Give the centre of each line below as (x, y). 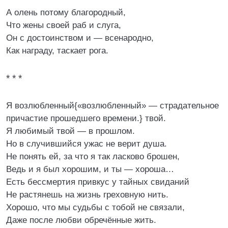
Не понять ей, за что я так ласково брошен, (93, 156)
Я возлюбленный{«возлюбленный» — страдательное (112, 106)
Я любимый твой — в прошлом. (70, 131)
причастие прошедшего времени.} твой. (86, 118)
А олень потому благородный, (66, 12)
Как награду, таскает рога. (57, 51)
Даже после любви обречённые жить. (81, 220)
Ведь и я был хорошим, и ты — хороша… (90, 169)
